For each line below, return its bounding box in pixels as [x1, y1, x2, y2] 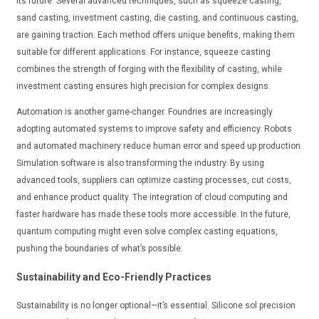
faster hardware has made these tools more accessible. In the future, [16, 209, 291, 219]
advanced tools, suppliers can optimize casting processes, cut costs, [16, 174, 291, 185]
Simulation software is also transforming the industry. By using [16, 157, 264, 168]
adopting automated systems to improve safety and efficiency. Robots [16, 123, 292, 134]
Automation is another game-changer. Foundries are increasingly [16, 106, 273, 117]
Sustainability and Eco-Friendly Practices [16, 271, 211, 283]
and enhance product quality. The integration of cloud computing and [16, 192, 288, 202]
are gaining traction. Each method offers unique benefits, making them [16, 29, 295, 40]
